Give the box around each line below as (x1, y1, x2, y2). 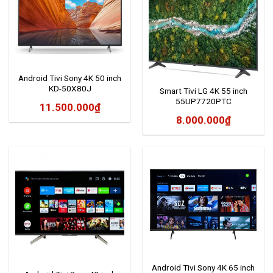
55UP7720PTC (175, 96, 232, 106)
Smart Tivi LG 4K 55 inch (159, 85, 247, 96)
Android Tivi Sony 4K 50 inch (18, 73, 121, 83)
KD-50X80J (48, 83, 91, 93)
